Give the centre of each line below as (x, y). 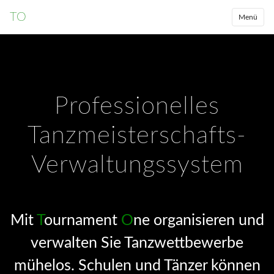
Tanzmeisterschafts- (137, 136)
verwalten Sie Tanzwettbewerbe (137, 243)
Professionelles (137, 106)
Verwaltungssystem (137, 165)
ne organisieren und (198, 220)
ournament (82, 220)
